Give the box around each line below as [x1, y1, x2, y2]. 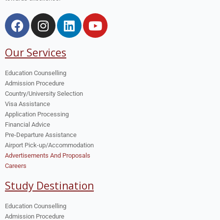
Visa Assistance [5, 100, 50, 108]
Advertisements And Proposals [5, 152, 90, 160]
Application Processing [5, 110, 69, 118]
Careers [5, 162, 27, 170]
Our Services [5, 46, 66, 60]
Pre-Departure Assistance [5, 131, 77, 139]
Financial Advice [5, 121, 50, 129]
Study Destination [5, 179, 94, 193]
